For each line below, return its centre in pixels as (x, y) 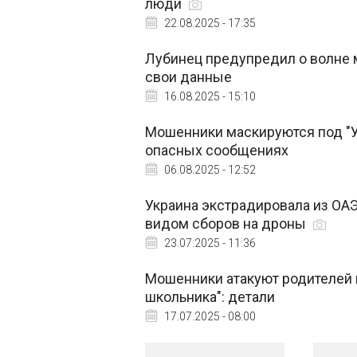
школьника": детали (210, 297)
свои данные (188, 77)
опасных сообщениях (217, 150)
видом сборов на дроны (227, 224)
